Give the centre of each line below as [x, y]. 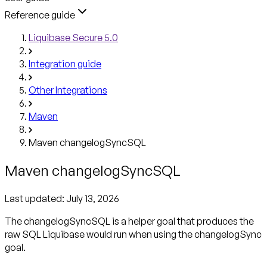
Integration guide [65, 63]
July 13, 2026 [93, 198]
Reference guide [40, 15]
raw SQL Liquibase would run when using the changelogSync [133, 234]
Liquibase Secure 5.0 [73, 37]
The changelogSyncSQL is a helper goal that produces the [129, 221]
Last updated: [35, 198]
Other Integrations [68, 90]
